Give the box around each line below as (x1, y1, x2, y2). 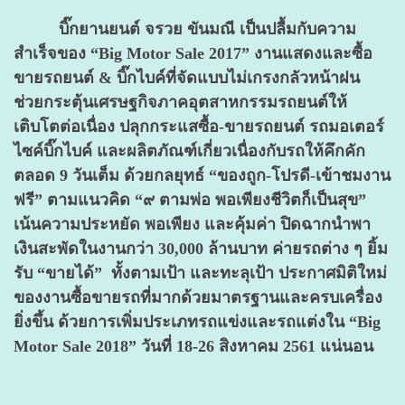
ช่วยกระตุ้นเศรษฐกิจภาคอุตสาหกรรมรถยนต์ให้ (14, 92, 347, 111)
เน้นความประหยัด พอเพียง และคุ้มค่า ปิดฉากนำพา (14, 214, 371, 233)
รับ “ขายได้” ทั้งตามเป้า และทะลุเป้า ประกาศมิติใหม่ (14, 263, 387, 282)
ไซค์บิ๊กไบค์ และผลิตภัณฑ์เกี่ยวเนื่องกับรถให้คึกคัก (14, 141, 365, 160)
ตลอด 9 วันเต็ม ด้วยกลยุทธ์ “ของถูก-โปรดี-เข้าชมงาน (14, 165, 391, 184)
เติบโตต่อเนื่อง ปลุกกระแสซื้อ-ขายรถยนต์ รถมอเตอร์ (14, 117, 384, 136)
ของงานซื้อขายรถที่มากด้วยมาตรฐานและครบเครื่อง (14, 287, 382, 306)
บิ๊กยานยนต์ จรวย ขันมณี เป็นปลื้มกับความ (14, 19, 356, 38)
